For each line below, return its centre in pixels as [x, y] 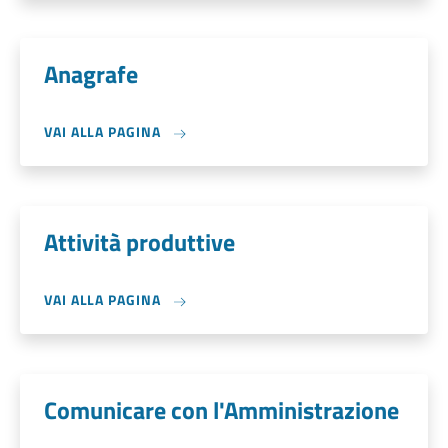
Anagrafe [91, 74]
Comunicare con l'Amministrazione [221, 410]
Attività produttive [139, 242]
